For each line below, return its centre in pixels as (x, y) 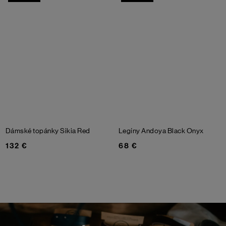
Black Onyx (185, 130)
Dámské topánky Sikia (42, 130)
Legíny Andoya (143, 130)
